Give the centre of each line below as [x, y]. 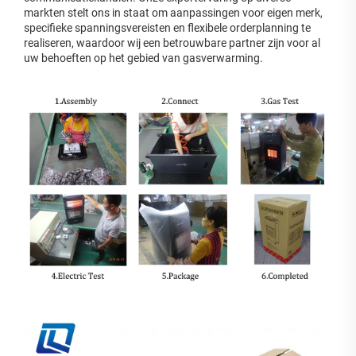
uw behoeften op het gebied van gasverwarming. [143, 58]
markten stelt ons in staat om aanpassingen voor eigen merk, [173, 12]
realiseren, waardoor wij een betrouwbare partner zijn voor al [172, 43]
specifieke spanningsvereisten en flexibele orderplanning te [167, 27]
